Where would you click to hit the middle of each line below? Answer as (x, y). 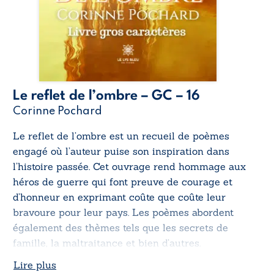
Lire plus (35, 265)
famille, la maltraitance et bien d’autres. (107, 243)
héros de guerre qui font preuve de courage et (123, 181)
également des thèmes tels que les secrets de (120, 227)
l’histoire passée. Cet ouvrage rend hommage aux (129, 166)
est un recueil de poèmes (169, 135)
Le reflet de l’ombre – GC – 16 (106, 96)
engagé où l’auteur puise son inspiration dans (121, 151)
